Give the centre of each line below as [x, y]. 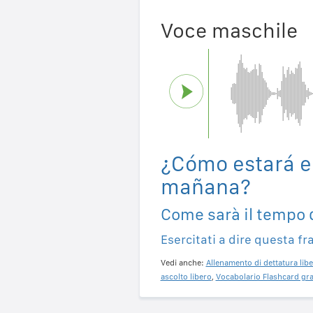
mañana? [205, 186]
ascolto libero [186, 276]
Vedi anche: [183, 262]
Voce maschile [229, 30]
